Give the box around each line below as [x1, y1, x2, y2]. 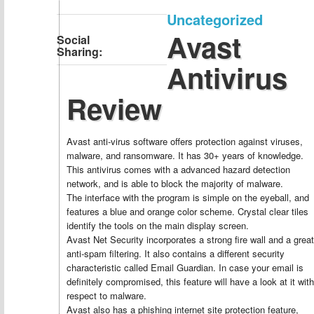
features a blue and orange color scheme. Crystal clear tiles [67, 205, 308, 218]
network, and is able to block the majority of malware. [67, 177, 283, 190]
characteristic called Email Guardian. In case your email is [67, 261, 303, 274]
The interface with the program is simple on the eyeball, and [67, 191, 309, 204]
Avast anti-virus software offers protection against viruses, [67, 135, 303, 148]
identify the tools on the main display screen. [67, 219, 249, 232]
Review [67, 88, 162, 128]
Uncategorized [166, 9, 263, 29]
